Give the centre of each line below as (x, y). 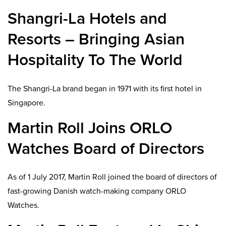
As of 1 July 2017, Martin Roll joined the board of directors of (112, 177)
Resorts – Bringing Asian (96, 40)
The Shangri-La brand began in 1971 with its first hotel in (105, 89)
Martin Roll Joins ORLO (90, 128)
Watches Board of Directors (106, 149)
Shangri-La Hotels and (87, 19)
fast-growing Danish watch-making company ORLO (97, 191)
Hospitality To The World (95, 60)
